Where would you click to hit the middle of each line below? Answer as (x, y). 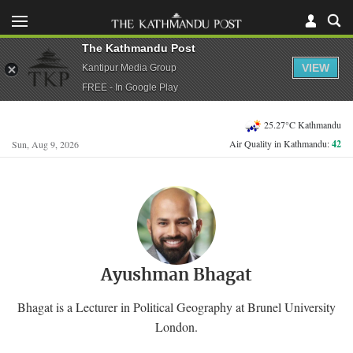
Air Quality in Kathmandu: (281, 143)
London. (176, 326)
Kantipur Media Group (129, 67)
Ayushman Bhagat (176, 275)
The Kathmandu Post (139, 48)
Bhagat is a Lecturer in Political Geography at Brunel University (176, 307)
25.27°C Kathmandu (303, 124)
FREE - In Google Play (130, 87)
